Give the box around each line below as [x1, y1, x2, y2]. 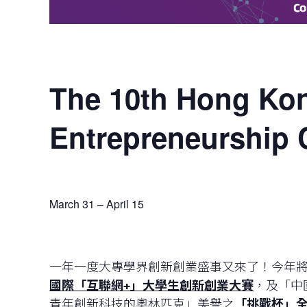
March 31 [49, 196, 95, 212]
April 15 [106, 196, 144, 212]
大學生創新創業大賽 [143, 278, 254, 295]
